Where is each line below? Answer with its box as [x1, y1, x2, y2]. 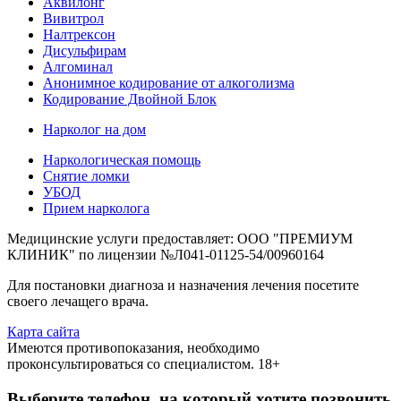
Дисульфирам [43, 42, 126, 58]
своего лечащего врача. [7, 293, 149, 309]
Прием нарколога [43, 200, 149, 216]
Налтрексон [43, 26, 115, 42]
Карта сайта [7, 323, 80, 339]
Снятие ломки [43, 167, 130, 183]
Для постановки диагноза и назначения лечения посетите [7, 277, 359, 293]
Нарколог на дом [43, 121, 146, 137]
